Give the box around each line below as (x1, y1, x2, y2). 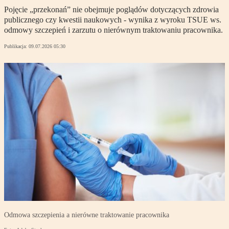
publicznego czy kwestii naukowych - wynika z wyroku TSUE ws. (4, 15, 221, 25)
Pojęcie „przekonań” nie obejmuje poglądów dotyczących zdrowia (4, 5, 219, 14)
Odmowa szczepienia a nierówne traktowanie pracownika (4, 211, 169, 219)
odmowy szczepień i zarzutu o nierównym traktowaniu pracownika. (4, 26, 223, 35)
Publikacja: (4, 43, 29, 50)
